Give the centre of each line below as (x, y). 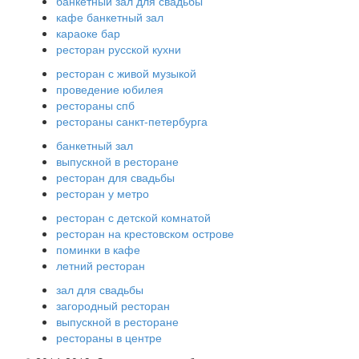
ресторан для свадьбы (115, 177)
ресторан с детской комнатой (133, 217)
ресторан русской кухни (119, 48)
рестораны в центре (109, 337)
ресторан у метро (103, 193)
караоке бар (88, 32)
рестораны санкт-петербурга (132, 121)
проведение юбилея (110, 89)
